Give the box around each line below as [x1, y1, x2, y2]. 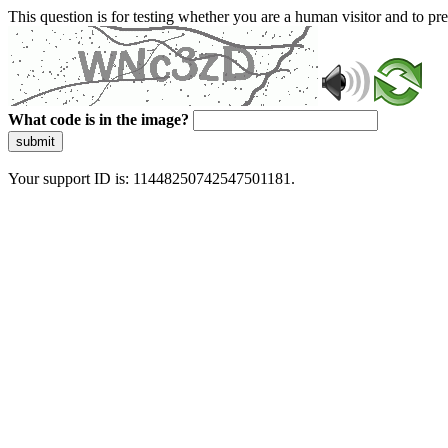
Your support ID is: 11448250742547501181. [8, 170, 295, 187]
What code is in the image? [8, 111, 189, 128]
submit [16, 134, 55, 149]
